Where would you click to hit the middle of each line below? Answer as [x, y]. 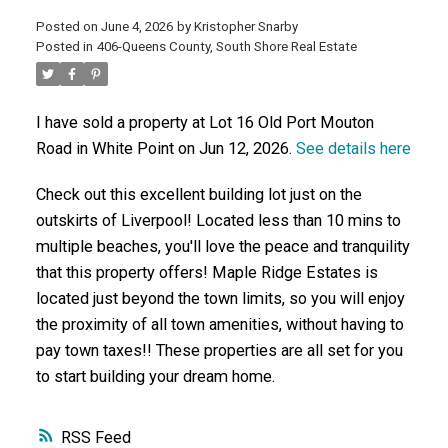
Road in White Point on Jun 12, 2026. [165, 148]
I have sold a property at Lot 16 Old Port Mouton [204, 122]
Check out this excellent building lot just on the [198, 194]
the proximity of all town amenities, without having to [219, 324]
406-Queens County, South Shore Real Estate [226, 46]
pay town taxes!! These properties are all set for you [219, 350]
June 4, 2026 [136, 26]
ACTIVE [323, 48]
